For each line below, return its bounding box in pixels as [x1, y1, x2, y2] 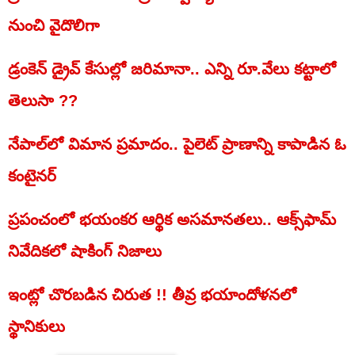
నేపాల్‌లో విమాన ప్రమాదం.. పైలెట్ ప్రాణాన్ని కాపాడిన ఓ [8, 136, 346, 153]
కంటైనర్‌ [8, 167, 56, 185]
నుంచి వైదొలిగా [8, 17, 99, 34]
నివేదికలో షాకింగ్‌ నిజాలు [8, 242, 162, 260]
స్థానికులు [8, 318, 65, 335]
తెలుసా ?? [8, 92, 78, 109]
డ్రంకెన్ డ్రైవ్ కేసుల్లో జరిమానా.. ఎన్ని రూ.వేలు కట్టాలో [8, 60, 336, 78]
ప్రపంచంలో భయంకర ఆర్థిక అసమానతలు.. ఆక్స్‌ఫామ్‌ [8, 211, 336, 228]
